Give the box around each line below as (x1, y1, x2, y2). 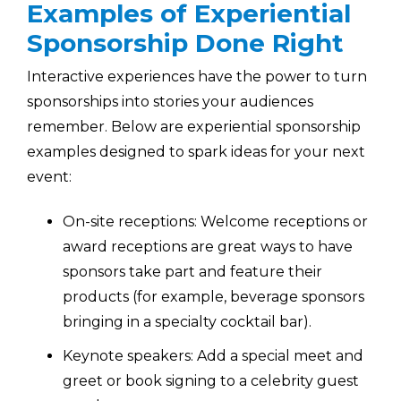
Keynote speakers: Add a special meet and (63, 346, 363, 364)
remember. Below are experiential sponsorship (27, 118, 361, 136)
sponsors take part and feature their (63, 262, 322, 280)
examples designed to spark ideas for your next (27, 143, 365, 161)
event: (27, 168, 72, 186)
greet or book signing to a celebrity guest (63, 371, 359, 389)
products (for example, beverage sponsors (63, 287, 364, 305)
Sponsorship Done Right (27, 28, 344, 59)
